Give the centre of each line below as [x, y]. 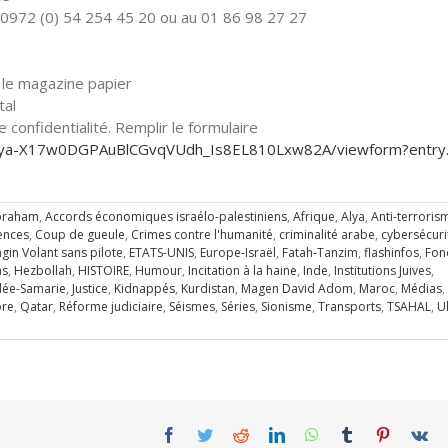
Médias [421, 288]
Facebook [207, 434]
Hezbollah [43, 270]
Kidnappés [144, 288]
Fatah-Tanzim [320, 252]
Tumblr [377, 434]
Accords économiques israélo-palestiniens [166, 216]
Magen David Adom [297, 288]
